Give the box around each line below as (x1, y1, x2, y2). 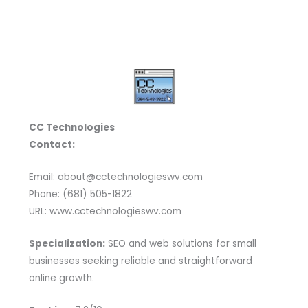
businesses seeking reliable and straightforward (28, 254, 252, 267)
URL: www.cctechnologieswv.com (28, 204, 181, 218)
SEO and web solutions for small (104, 236, 256, 250)
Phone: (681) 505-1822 (28, 187, 132, 201)
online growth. (28, 271, 94, 285)
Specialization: (28, 236, 105, 250)
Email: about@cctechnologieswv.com (28, 170, 203, 184)
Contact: (28, 137, 75, 151)
